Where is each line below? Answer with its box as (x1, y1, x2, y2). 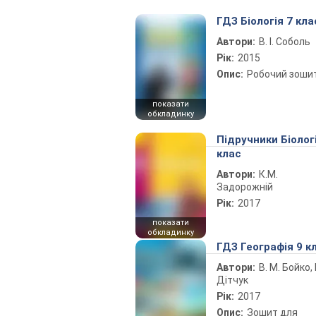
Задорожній (217, 181, 273, 193)
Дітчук (217, 274, 248, 286)
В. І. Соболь (259, 36, 310, 47)
